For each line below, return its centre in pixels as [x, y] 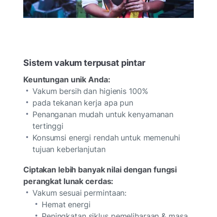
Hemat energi [66, 204]
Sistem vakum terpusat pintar [84, 62]
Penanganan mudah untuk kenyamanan [103, 114]
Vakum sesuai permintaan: [80, 193]
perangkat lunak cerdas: [69, 181]
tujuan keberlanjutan [69, 149]
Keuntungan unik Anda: [67, 79]
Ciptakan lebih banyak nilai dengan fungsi [100, 169]
